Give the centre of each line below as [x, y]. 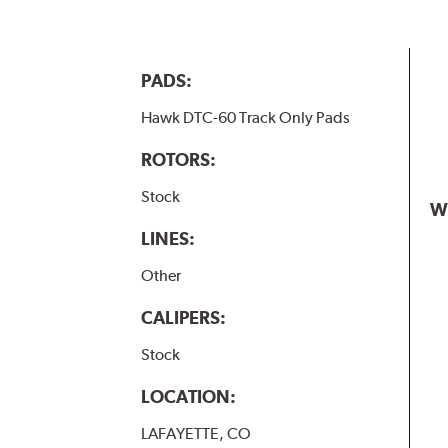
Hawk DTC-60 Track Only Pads [245, 117]
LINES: [167, 238]
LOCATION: [188, 396]
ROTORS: [178, 159]
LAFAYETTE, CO [195, 433]
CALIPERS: [183, 317]
